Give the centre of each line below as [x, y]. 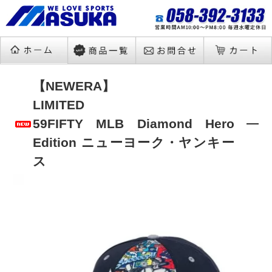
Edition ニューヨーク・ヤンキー [134, 142]
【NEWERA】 [74, 86]
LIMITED [59, 105]
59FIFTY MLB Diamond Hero [134, 124]
